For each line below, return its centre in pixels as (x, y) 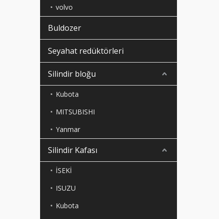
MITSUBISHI (75, 112)
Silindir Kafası (73, 150)
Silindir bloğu (72, 74)
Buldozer (65, 28)
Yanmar (68, 130)
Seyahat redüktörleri (86, 51)
